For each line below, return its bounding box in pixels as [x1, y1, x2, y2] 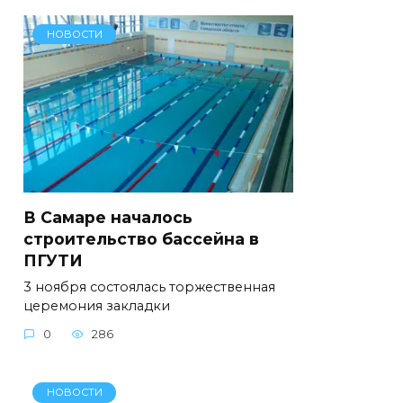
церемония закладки [23, 297, 170, 314]
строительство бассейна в [23, 228, 259, 248]
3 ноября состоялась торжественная [23, 278, 275, 295]
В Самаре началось [23, 207, 193, 227]
